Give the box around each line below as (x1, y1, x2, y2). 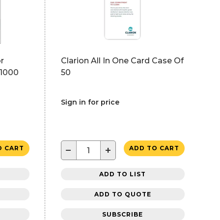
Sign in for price (60, 98, 119, 107)
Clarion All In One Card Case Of (60, 56, 184, 65)
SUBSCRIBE (102, 210, 143, 218)
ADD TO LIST (99, 170, 146, 178)
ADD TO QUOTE (94, 190, 151, 198)
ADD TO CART (129, 144, 179, 152)
